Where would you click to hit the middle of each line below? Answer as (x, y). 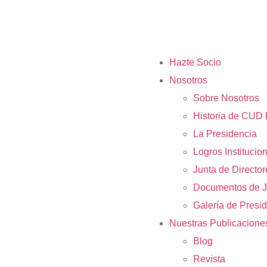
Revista (209, 259)
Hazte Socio (195, 62)
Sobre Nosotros (226, 98)
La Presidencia (225, 134)
